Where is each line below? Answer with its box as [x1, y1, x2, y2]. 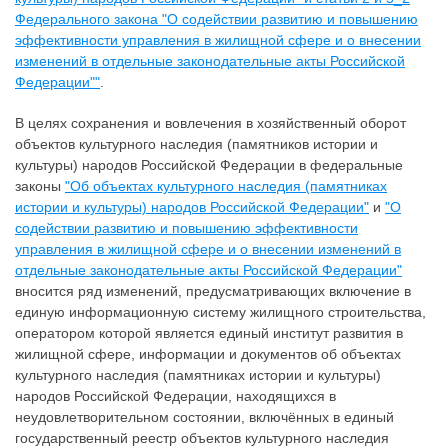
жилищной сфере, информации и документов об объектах [15, 345, 401, 362]
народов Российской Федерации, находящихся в [15, 387, 336, 404]
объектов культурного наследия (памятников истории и [15, 135, 378, 152]
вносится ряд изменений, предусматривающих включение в [15, 282, 411, 299]
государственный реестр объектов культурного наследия [15, 429, 389, 446]
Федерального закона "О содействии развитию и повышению [15, 11, 418, 27]
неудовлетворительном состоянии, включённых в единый [15, 408, 394, 425]
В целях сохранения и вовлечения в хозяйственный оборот [15, 114, 406, 131]
